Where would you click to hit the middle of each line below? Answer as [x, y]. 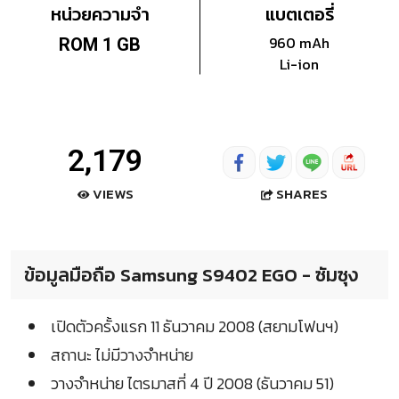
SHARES [301, 193]
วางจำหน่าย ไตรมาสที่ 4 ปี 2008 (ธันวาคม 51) [192, 384]
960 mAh [299, 43]
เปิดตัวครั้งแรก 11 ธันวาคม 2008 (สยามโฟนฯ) [195, 327]
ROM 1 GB [100, 45]
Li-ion [299, 65]
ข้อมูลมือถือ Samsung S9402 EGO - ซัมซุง [191, 275]
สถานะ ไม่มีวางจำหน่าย [122, 355]
